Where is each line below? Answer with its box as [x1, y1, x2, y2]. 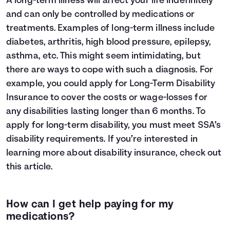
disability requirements [6, 135, 104, 145]
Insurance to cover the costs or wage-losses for [6, 93, 207, 103]
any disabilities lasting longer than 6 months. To [6, 107, 205, 117]
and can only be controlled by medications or [6, 10, 195, 20]
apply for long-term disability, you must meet [6, 121, 198, 131]
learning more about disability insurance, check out [6, 148, 222, 159]
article [24, 162, 51, 172]
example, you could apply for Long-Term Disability [6, 79, 215, 89]
